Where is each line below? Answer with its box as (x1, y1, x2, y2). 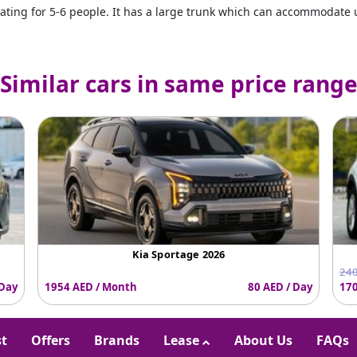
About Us (234, 331, 292, 350)
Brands (94, 331, 139, 350)
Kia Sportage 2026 (131, 247, 226, 262)
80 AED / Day (248, 279, 312, 294)
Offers (31, 331, 70, 350)
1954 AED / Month (45, 279, 137, 294)
